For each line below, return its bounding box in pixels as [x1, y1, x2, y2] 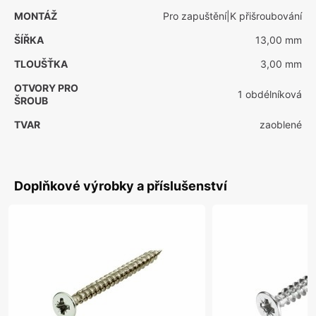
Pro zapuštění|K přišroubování [163, 10, 302, 22]
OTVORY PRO [14, 82, 78, 94]
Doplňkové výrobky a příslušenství [14, 178, 227, 193]
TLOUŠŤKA [14, 58, 68, 70]
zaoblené [260, 119, 302, 130]
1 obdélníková [238, 88, 302, 100]
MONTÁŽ [14, 10, 57, 22]
